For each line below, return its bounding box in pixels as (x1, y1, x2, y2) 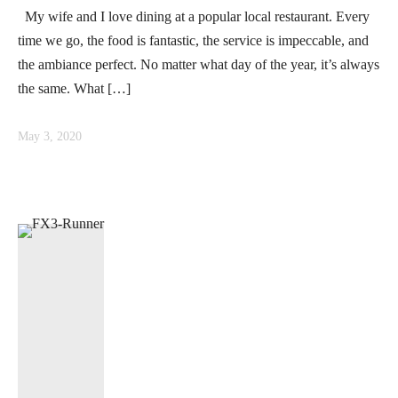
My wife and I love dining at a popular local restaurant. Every (18, 8, 370, 24)
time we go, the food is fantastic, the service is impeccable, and (18, 32, 369, 48)
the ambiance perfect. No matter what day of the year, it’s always (18, 56, 379, 72)
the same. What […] (18, 80, 131, 96)
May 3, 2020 (18, 129, 82, 143)
